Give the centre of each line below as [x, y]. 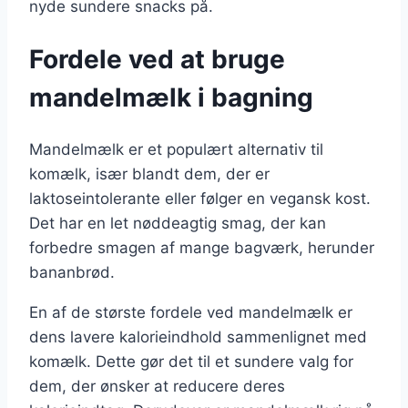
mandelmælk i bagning [171, 97]
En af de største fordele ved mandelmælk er [191, 312]
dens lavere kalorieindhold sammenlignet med [198, 337]
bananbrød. [72, 272]
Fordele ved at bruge [157, 59]
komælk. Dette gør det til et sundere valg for [191, 361]
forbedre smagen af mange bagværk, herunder [202, 247]
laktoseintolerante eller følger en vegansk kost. [200, 198]
